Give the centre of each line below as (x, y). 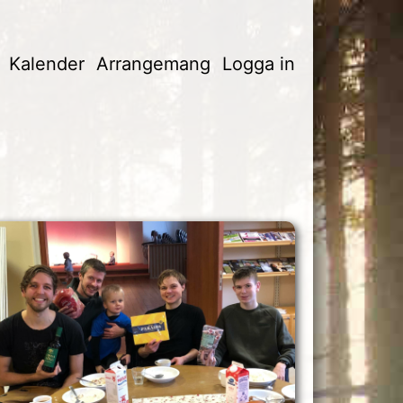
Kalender (46, 63)
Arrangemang (153, 63)
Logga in (259, 63)
